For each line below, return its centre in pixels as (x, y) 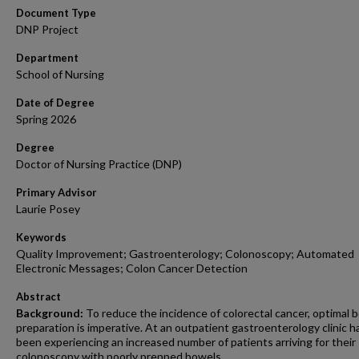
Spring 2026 (46, 119)
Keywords (41, 237)
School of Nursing (60, 74)
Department (47, 58)
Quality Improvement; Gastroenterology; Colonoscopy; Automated (185, 254)
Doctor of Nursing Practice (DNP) (99, 164)
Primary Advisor (56, 192)
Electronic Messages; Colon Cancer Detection (132, 268)
